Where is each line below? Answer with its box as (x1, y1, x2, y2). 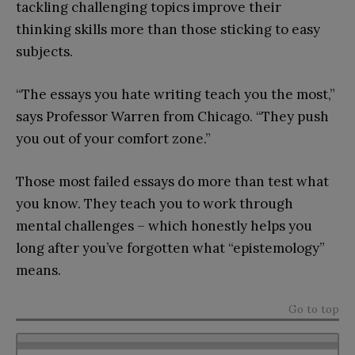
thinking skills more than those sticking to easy (16, 20, 320, 38)
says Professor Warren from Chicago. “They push (16, 107, 329, 125)
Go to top (288, 301, 339, 316)
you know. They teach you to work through (16, 194, 293, 212)
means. (16, 261, 61, 279)
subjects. (16, 42, 73, 60)
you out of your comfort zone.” (16, 129, 211, 147)
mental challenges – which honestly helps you (16, 216, 312, 235)
